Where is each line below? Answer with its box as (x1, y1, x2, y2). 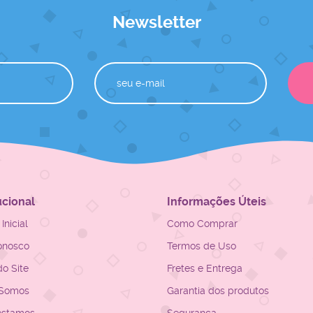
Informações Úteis (167, 195, 266, 208)
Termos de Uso (167, 240, 236, 252)
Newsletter (112, 13, 201, 32)
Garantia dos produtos (167, 285, 269, 296)
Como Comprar (167, 218, 238, 229)
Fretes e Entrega (167, 263, 242, 274)
